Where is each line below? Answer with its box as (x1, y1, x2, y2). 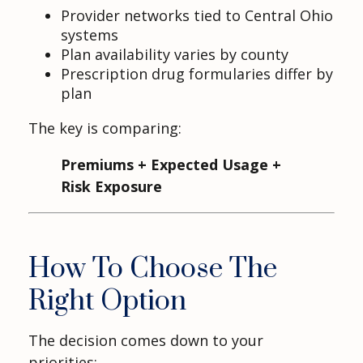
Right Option (28, 284, 186, 318)
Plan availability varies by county (61, 44, 288, 64)
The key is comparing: (28, 117, 181, 138)
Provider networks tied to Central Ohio (61, 5, 333, 25)
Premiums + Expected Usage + (61, 154, 281, 174)
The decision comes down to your (28, 330, 263, 350)
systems (61, 24, 118, 45)
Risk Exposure (61, 176, 162, 196)
